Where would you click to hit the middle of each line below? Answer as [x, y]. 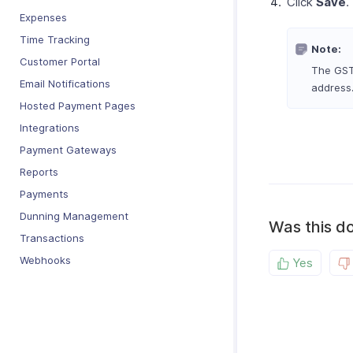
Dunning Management [74, 216]
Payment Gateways [68, 150]
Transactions [52, 238]
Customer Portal [60, 61]
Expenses [43, 17]
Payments [44, 194]
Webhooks [45, 260]
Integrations [50, 128]
